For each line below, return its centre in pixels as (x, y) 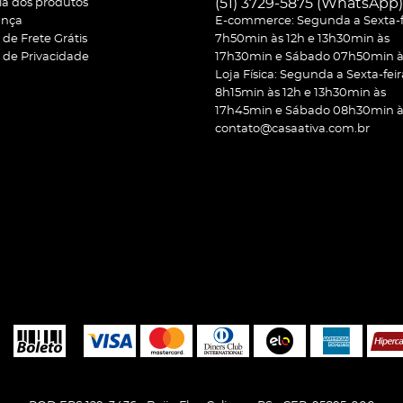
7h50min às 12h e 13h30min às (302, 39)
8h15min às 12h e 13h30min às (300, 93)
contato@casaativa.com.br (292, 129)
